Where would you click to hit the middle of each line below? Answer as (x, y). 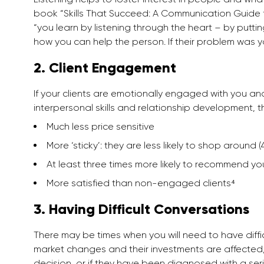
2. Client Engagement (105, 68)
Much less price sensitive (100, 127)
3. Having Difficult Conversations (141, 209)
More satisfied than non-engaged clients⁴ (141, 183)
